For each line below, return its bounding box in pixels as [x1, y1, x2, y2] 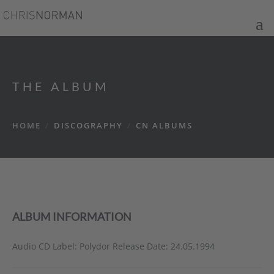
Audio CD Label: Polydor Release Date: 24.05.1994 [12, 240, 215, 252]
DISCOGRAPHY [54, 120, 123, 131]
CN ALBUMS [136, 120, 193, 131]
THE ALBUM [12, 79, 109, 94]
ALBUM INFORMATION [12, 210, 131, 223]
